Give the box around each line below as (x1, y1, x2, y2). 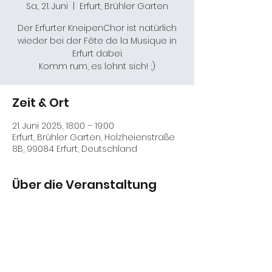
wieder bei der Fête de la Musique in (18, 35, 177, 47)
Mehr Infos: (12, 202, 59, 214)
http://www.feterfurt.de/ (59, 202, 155, 214)
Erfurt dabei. (72, 47, 123, 59)
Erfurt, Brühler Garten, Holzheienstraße (12, 131, 175, 143)
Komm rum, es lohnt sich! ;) (39, 60, 155, 72)
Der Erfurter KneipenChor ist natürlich (18, 22, 177, 34)
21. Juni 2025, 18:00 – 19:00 (12, 120, 114, 132)
